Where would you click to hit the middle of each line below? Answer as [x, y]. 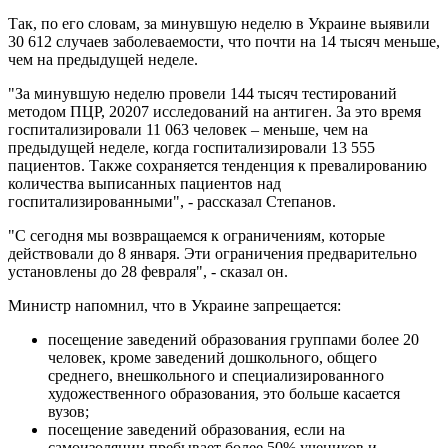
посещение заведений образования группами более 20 [233, 339]
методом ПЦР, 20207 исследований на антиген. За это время [214, 111]
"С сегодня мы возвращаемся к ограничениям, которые [196, 235]
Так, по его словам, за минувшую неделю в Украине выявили [219, 23]
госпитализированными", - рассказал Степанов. [172, 201]
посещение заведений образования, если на [196, 429]
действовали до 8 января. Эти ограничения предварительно [212, 253]
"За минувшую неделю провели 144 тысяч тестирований [202, 93]
